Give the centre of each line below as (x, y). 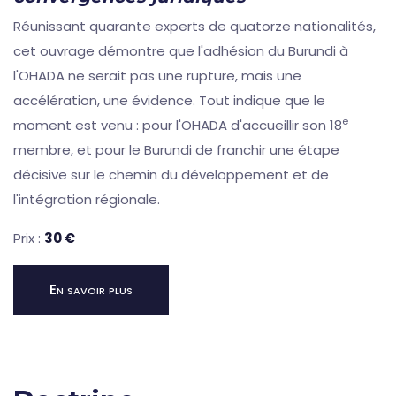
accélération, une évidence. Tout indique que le (169, 101)
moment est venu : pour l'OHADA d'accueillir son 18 (178, 126)
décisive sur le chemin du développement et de (171, 175)
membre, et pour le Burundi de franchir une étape (176, 150)
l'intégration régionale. (87, 200)
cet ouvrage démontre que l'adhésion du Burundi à (181, 51)
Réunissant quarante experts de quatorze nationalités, (194, 27)
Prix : (29, 239)
